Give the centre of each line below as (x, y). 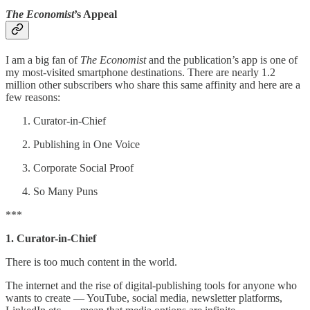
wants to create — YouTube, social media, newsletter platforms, (144, 298)
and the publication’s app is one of (222, 60)
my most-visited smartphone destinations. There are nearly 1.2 (140, 72)
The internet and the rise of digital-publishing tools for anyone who (151, 285)
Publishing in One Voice (86, 144)
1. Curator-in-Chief (51, 238)
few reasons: (33, 97)
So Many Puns (65, 191)
